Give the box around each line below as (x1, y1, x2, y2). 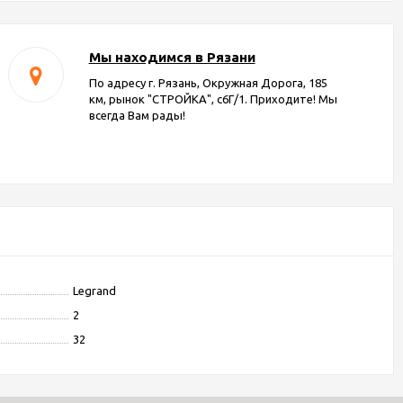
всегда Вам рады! (88, 109, 185, 121)
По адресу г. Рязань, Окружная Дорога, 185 (88, 76, 327, 89)
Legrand (73, 284, 116, 297)
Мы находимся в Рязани (88, 49, 255, 65)
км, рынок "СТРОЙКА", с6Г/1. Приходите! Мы (88, 93, 337, 105)
